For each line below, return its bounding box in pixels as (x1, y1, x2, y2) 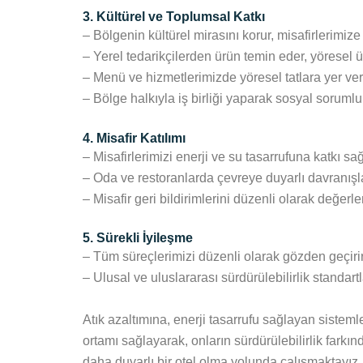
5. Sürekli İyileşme (83, 231, 193, 246)
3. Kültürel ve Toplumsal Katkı (83, 10, 265, 24)
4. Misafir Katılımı (83, 130, 186, 145)
